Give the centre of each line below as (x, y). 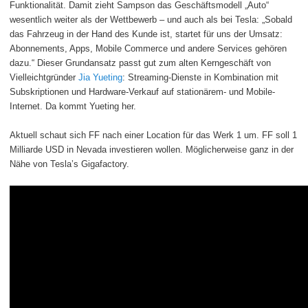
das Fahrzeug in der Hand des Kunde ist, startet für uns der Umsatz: (146, 34)
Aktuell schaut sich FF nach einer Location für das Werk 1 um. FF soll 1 (153, 135)
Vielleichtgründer (44, 77)
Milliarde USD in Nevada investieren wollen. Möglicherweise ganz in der (152, 149)
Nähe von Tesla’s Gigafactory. (69, 164)
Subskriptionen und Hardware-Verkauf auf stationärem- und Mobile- (142, 91)
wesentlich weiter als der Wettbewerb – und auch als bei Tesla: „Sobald (151, 19)
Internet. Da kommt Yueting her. (73, 106)
